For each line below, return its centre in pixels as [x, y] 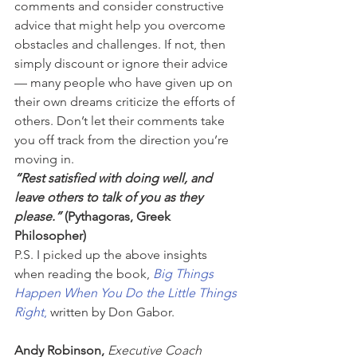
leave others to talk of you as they [110, 198]
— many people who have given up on [125, 83]
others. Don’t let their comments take [121, 121]
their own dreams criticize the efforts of [126, 102]
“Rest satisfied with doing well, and [115, 178]
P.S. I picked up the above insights [112, 255]
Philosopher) [50, 236]
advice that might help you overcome [122, 25]
